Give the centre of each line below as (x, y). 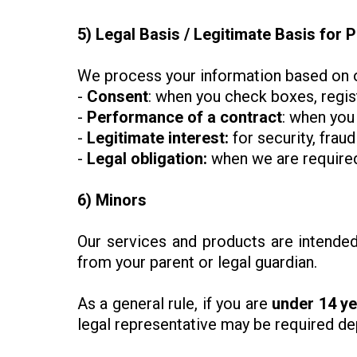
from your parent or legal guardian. (197, 263)
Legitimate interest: (158, 138)
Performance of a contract (184, 118)
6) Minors (112, 200)
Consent (118, 97)
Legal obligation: (147, 159)
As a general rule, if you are (175, 304)
